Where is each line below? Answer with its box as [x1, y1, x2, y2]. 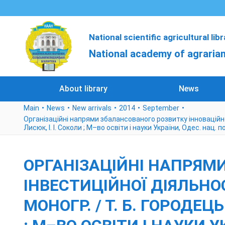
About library [59, 84, 107, 93]
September [143, 104, 179, 112]
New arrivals [72, 104, 111, 112]
